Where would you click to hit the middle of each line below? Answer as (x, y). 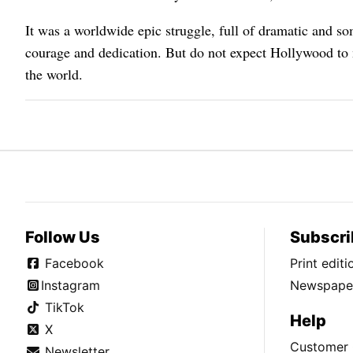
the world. (54, 74)
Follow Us (63, 237)
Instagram (71, 285)
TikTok (63, 307)
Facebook (72, 263)
